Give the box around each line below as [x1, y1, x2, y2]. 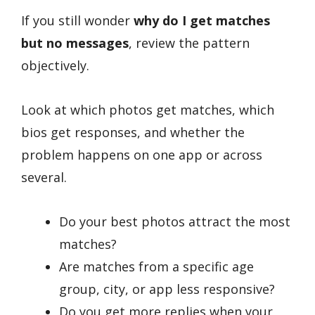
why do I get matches [134, 12, 270, 30]
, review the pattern [129, 34, 250, 52]
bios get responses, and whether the [21, 123, 245, 141]
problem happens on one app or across [21, 146, 262, 163]
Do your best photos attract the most [59, 212, 290, 230]
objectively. [21, 57, 89, 75]
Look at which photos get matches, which [21, 101, 274, 118]
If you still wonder [21, 12, 134, 30]
